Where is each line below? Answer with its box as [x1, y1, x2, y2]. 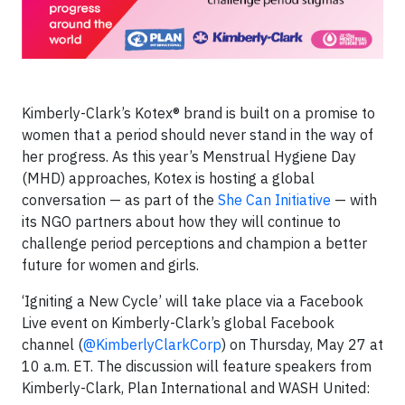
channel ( [22, 335, 83, 354]
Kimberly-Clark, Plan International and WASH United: [22, 379, 370, 398]
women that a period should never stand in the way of [22, 126, 373, 145]
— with [331, 191, 377, 210]
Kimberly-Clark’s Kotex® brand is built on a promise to [22, 104, 375, 123]
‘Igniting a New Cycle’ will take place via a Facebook [22, 292, 363, 311]
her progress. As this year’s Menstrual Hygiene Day [22, 147, 356, 166]
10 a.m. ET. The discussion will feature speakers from [22, 357, 372, 376]
